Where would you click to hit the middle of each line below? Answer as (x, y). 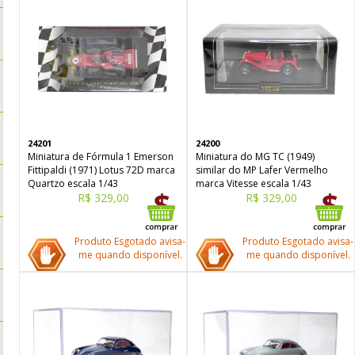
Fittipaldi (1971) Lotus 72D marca (101, 170)
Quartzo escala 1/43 (73, 183)
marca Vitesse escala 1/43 (254, 183)
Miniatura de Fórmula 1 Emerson (101, 157)
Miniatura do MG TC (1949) (255, 157)
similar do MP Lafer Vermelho (262, 170)
